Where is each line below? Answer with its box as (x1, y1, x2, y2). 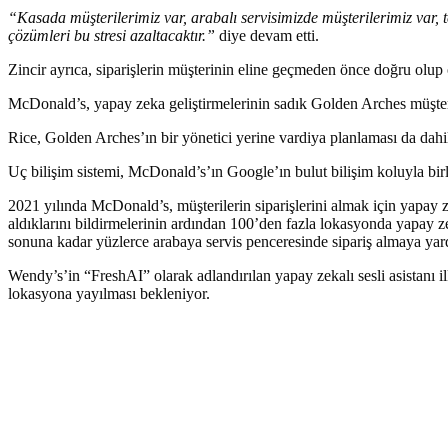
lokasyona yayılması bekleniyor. (8, 284, 210, 302)
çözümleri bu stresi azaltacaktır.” (8, 26, 215, 44)
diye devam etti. (215, 26, 323, 44)
